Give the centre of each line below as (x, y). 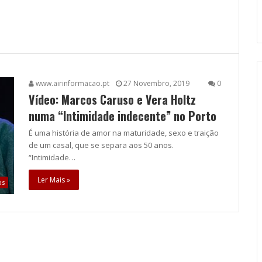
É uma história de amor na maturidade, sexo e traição (124, 133)
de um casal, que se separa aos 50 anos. (101, 145)
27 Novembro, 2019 (156, 84)
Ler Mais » (54, 180)
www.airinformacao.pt (72, 84)
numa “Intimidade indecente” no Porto (123, 116)
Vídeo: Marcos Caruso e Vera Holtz (112, 100)
